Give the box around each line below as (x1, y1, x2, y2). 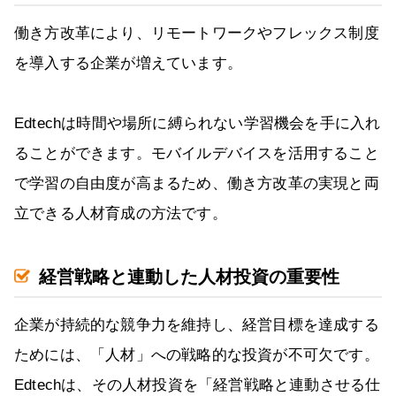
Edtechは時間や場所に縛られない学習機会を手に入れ (14, 115, 381, 133)
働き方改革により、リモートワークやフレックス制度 (14, 25, 379, 42)
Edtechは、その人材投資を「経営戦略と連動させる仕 (14, 377, 381, 394)
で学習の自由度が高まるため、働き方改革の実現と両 (14, 175, 379, 193)
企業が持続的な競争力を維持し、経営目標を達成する (14, 316, 379, 334)
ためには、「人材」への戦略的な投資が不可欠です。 (14, 346, 379, 364)
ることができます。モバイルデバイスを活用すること (14, 145, 379, 163)
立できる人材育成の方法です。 (14, 205, 227, 223)
